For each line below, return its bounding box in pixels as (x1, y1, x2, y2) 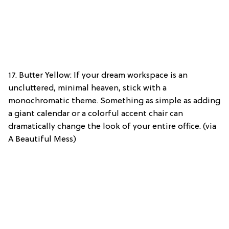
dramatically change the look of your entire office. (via (8, 122, 216, 131)
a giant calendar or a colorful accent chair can (8, 109, 183, 119)
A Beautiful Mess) (8, 134, 76, 144)
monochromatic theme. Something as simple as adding (8, 96, 220, 106)
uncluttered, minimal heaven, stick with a (8, 83, 167, 93)
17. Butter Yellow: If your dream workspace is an (8, 71, 188, 80)
